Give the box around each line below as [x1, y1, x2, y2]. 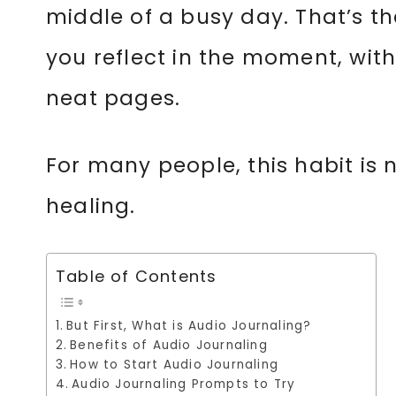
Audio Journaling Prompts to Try [72, 376, 296, 392]
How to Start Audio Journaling [70, 356, 278, 373]
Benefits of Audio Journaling [70, 337, 268, 354]
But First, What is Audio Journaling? [66, 317, 312, 334]
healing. [46, 192, 136, 220]
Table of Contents [56, 264, 217, 287]
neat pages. [46, 84, 181, 112]
